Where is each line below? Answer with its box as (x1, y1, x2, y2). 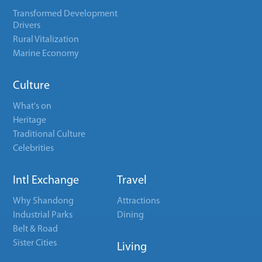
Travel (117, 175, 147, 187)
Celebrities (13, 144, 54, 153)
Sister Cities (13, 239, 57, 248)
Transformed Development (13, 9, 118, 19)
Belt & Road (13, 225, 58, 234)
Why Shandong (13, 196, 74, 206)
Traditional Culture (13, 130, 86, 139)
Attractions (117, 196, 160, 206)
